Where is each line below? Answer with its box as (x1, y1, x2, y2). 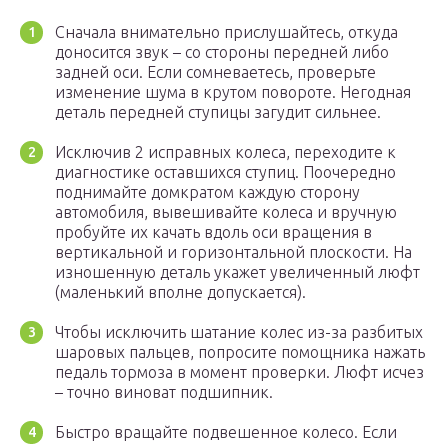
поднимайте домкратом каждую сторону (55, 183, 360, 202)
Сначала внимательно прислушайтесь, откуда (55, 23, 398, 42)
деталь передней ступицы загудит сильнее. (55, 103, 381, 122)
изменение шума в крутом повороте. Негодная (55, 83, 411, 102)
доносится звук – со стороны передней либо (55, 43, 389, 62)
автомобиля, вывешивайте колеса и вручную (55, 203, 397, 222)
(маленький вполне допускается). (55, 283, 306, 302)
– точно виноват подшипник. (55, 383, 273, 402)
